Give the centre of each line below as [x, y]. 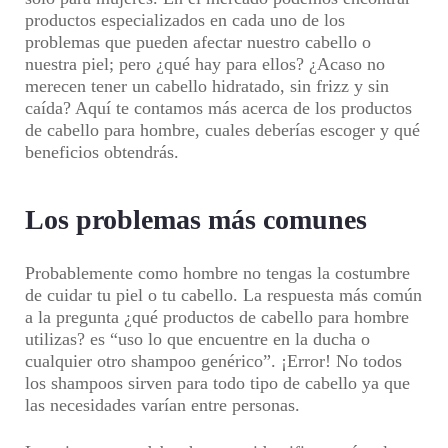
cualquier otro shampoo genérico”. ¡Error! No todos [213, 361]
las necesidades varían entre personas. [162, 405]
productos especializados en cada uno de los [185, 20]
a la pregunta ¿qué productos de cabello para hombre [217, 317]
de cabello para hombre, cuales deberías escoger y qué [222, 130]
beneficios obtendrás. [102, 152]
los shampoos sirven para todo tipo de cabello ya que [217, 383]
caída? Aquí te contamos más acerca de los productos [218, 108]
